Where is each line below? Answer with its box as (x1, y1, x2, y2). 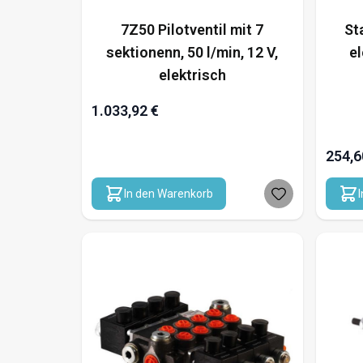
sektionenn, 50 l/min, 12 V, (106, 44, 279, 61)
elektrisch (158, 66, 226, 83)
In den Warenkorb (123, 187, 213, 200)
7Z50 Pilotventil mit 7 (121, 21, 264, 38)
